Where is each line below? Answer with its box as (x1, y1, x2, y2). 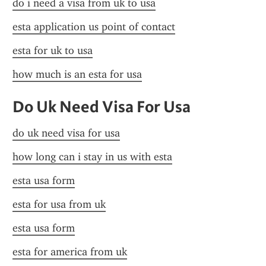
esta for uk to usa (12, 44, 93, 57)
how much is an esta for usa (12, 68, 142, 81)
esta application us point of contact (12, 20, 175, 33)
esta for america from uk (12, 245, 127, 258)
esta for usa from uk (12, 198, 106, 211)
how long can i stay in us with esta (12, 150, 172, 163)
